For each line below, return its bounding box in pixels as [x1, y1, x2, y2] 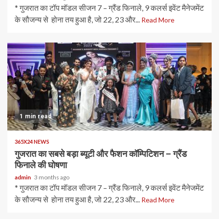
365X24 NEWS [15, 138, 49, 145]
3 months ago [34, 174, 69, 181]
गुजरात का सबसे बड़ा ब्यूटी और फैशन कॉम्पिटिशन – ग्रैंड [15, 149, 187, 159]
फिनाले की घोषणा [15, 160, 67, 170]
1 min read [20, 113, 51, 120]
